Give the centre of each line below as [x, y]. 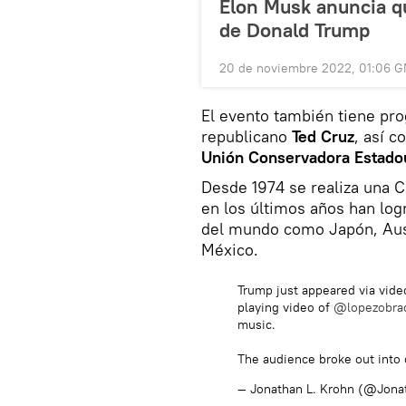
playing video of [285, 307]
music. [256, 324]
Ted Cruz [321, 136]
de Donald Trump [295, 29]
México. [230, 249]
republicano [244, 136]
